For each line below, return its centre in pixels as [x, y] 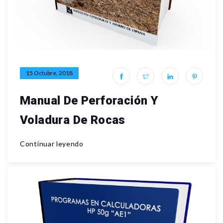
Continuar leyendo [52, 144]
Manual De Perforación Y [89, 101]
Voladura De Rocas [73, 120]
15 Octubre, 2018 [49, 73]
